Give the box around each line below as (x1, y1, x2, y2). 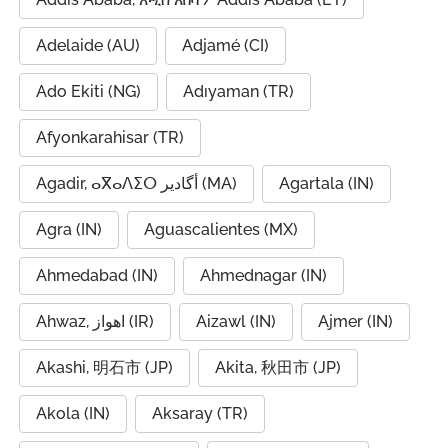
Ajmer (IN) (318, 312, 393, 331)
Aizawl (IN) (196, 312, 276, 331)
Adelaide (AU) (36, 36, 140, 55)
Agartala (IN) (279, 174, 374, 193)
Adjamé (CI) (182, 36, 269, 55)
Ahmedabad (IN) (36, 266, 158, 285)
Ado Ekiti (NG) (36, 82, 141, 101)
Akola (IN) (36, 404, 110, 423)
